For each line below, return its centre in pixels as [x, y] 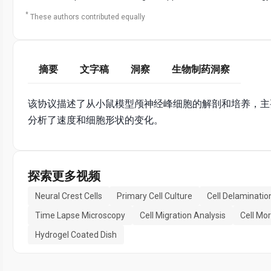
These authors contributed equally [88, 17]
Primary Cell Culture [155, 196]
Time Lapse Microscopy [80, 216]
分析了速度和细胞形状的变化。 [96, 120]
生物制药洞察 [201, 70]
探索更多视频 [64, 176]
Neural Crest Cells [69, 196]
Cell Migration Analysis [183, 216]
